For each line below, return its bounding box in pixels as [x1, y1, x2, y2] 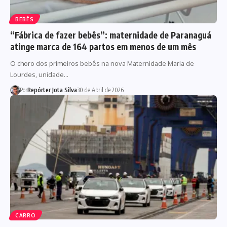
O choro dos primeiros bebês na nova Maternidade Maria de [10, 59, 194, 67]
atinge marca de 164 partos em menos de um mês [10, 41, 196, 52]
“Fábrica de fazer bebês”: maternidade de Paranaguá [10, 29, 211, 41]
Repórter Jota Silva [27, 86, 77, 94]
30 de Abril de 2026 [77, 86, 124, 94]
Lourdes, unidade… [10, 70, 68, 79]
